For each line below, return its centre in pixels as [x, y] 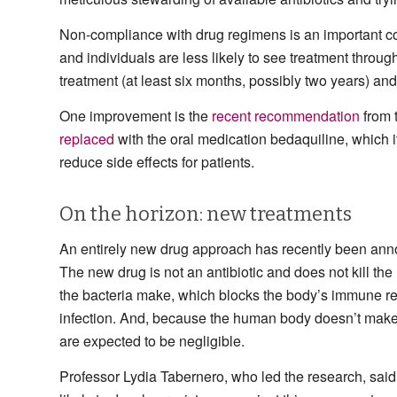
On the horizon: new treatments [206, 214]
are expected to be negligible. [152, 341]
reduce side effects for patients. [157, 161]
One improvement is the [136, 115]
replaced [87, 138]
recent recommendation [286, 115]
